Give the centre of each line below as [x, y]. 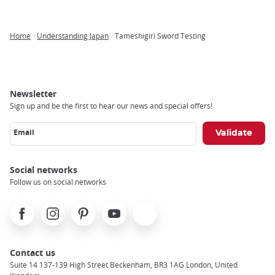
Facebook [29, 208]
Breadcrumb [36, 45]
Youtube [119, 208]
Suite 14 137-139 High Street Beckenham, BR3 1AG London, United [124, 265]
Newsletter [33, 94]
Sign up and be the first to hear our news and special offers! [111, 106]
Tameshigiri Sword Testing [160, 36]
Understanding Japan [73, 36]
